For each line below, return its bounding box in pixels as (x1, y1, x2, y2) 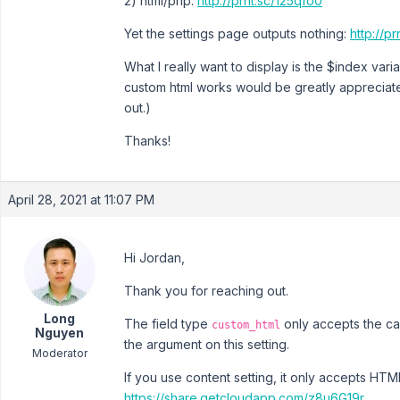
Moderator (31, 346, 87, 360)
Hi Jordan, (124, 249, 185, 265)
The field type (124, 315, 212, 331)
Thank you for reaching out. (124, 282, 288, 298)
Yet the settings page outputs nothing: (124, 25, 350, 41)
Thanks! (124, 132, 171, 148)
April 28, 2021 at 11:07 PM (8, 191, 154, 207)
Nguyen (35, 324, 84, 340)
